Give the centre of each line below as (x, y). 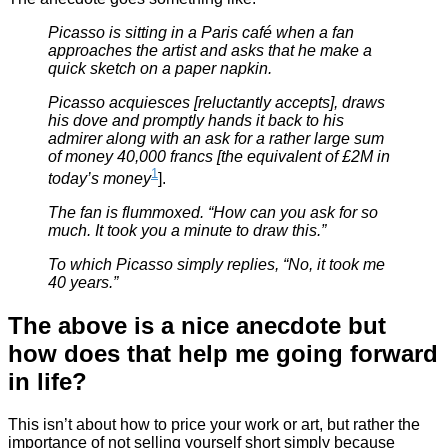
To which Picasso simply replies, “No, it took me (216, 265)
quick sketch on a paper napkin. (160, 68)
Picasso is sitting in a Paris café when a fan (201, 32)
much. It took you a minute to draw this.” (187, 231)
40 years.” (83, 283)
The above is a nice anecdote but (197, 326)
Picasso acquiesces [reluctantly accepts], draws (216, 102)
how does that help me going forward (223, 354)
